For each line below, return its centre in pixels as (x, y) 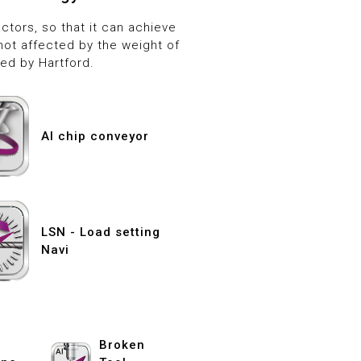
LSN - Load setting (100, 232)
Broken (122, 344)
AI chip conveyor (95, 136)
